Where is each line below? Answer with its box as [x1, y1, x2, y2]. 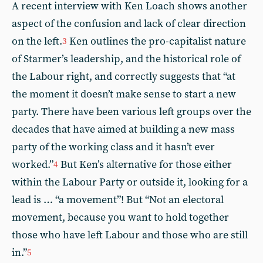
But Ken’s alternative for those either [58, 158, 232, 171]
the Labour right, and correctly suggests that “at [12, 70, 235, 83]
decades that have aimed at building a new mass [12, 123, 235, 136]
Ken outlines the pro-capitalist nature [67, 35, 246, 48]
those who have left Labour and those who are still [12, 228, 248, 242]
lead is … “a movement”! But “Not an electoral [12, 193, 224, 207]
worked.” [12, 158, 53, 171]
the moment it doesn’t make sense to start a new [12, 87, 236, 101]
